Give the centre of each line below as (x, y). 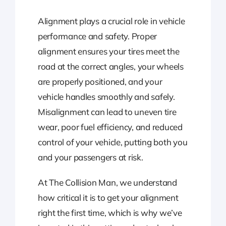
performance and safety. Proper (97, 36)
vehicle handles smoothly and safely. (106, 97)
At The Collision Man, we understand (107, 183)
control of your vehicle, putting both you (112, 142)
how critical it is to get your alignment (108, 198)
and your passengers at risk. (90, 157)
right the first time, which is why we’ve (110, 213)
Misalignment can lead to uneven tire (107, 112)
